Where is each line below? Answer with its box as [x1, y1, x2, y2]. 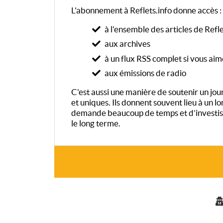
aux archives [103, 39, 150, 49]
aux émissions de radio [103, 68, 186, 78]
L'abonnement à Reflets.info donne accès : [71, 5, 222, 15]
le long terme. [71, 118, 121, 128]
